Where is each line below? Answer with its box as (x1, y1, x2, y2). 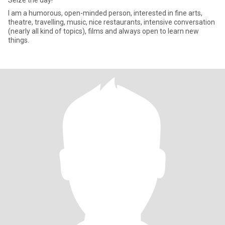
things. (8, 36, 29, 44)
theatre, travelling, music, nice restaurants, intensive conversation (8, 18, 215, 26)
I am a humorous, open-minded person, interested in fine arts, (8, 9, 202, 17)
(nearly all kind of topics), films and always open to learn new (8, 27, 199, 35)
